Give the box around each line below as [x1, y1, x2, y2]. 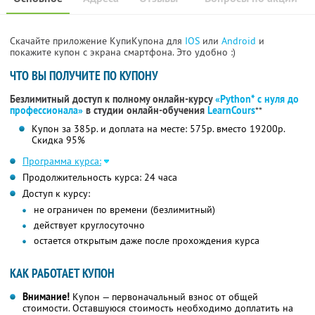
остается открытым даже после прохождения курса [34, 234, 259, 247]
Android [221, 34, 259, 48]
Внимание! [22, 290, 70, 304]
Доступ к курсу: [22, 187, 90, 200]
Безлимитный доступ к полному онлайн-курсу [10, 93, 215, 106]
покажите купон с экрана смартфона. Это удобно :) [10, 46, 236, 59]
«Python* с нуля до [215, 93, 299, 106]
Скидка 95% [31, 134, 85, 147]
